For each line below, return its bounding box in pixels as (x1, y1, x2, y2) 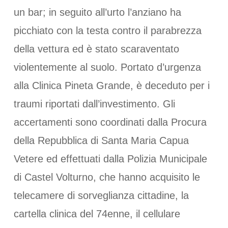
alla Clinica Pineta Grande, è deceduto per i (13, 80, 210, 91)
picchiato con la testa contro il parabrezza (13, 25, 202, 36)
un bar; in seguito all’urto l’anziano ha (13, 7, 181, 18)
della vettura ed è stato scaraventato (13, 43, 179, 54)
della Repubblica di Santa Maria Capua (13, 135, 189, 146)
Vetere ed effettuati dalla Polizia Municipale (13, 153, 207, 164)
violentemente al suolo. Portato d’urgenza (13, 62, 201, 73)
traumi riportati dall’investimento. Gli (13, 98, 175, 109)
